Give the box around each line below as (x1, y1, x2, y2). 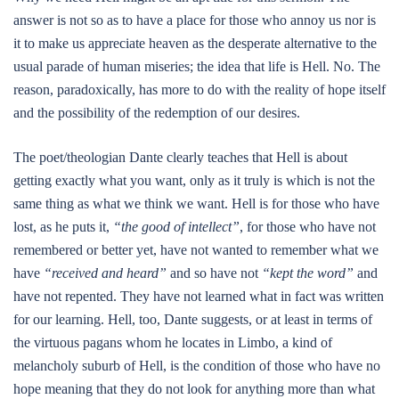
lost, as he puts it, (13, 219, 113, 234)
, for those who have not (240, 219, 376, 234)
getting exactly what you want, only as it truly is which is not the (13, 173, 375, 188)
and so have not (167, 265, 262, 281)
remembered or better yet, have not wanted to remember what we (13, 242, 379, 257)
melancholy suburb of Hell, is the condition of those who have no (13, 358, 380, 373)
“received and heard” (44, 265, 167, 281)
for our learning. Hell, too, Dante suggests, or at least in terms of (13, 312, 372, 327)
